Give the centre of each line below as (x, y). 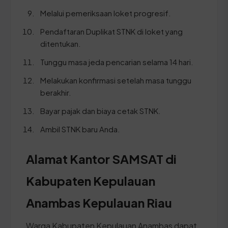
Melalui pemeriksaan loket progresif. (106, 13)
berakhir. (56, 92)
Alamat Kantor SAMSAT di (101, 159)
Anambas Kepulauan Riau (99, 202)
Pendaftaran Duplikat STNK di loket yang (111, 31)
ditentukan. (61, 43)
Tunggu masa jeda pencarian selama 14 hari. (117, 62)
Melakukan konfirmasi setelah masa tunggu (116, 80)
